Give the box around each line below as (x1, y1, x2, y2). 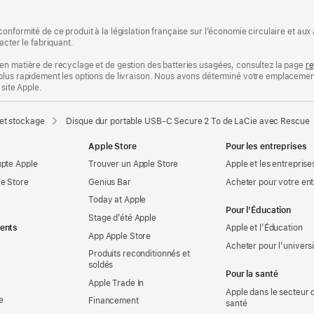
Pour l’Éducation (226, 205, 292, 215)
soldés (88, 260, 114, 271)
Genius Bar (88, 177, 131, 187)
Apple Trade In (88, 278, 144, 288)
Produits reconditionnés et (88, 249, 190, 259)
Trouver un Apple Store (88, 159, 179, 170)
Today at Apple (88, 195, 146, 205)
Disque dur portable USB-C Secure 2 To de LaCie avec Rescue (66, 116, 310, 126)
